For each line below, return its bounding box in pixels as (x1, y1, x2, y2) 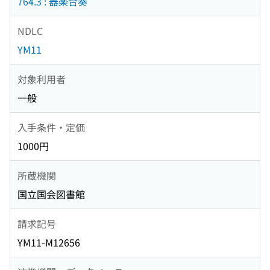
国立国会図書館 (17, 187, 85, 202)
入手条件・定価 (17, 119, 85, 134)
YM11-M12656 (17, 235, 80, 250)
